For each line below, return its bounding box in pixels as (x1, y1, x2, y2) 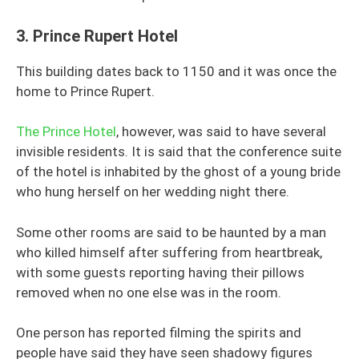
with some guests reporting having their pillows (16, 264, 305, 280)
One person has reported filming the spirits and (16, 325, 301, 341)
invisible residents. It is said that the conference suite (16, 143, 341, 159)
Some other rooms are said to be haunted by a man (16, 224, 326, 240)
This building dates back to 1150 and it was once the (16, 63, 337, 79)
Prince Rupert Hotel (33, 26, 178, 46)
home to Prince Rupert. (16, 83, 155, 99)
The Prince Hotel (16, 123, 116, 139)
